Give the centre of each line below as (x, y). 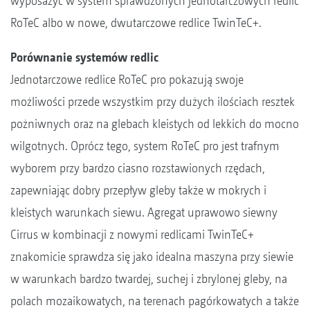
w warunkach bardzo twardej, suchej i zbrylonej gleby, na (149, 278)
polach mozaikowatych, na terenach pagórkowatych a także (155, 300)
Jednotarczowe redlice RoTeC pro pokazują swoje (127, 79)
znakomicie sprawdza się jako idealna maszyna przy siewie (152, 256)
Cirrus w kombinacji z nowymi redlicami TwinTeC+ (132, 234)
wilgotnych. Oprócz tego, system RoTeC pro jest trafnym (145, 145)
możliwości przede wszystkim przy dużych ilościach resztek (153, 101)
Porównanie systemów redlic (84, 57)
